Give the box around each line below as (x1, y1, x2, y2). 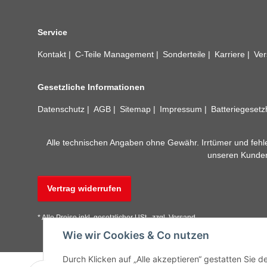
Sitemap (120, 104, 153, 114)
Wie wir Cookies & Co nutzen (63, 229, 209, 241)
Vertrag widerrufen (47, 184, 122, 194)
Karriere (215, 49, 247, 60)
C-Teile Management (75, 49, 156, 60)
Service (38, 27, 67, 38)
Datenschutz (38, 104, 87, 114)
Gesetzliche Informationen (38, 82, 145, 92)
